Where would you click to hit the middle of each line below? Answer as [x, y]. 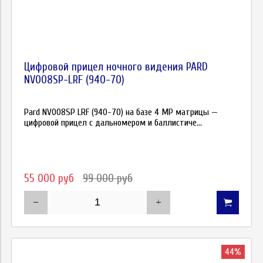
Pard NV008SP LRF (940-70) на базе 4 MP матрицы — [121, 112]
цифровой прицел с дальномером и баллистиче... [113, 123]
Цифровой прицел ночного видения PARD [116, 67]
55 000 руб [50, 178]
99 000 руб [108, 178]
